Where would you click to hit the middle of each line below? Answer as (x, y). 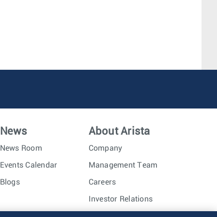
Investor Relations (121, 199)
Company (105, 148)
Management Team (123, 165)
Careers (102, 182)
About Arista (119, 132)
